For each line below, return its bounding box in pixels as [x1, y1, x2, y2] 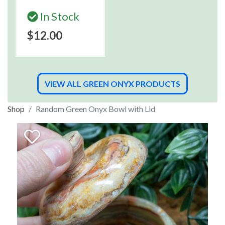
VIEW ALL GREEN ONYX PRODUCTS [45, 79, 180, 88]
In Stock [38, 10, 79, 23]
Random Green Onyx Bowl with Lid [36, 104, 155, 114]
